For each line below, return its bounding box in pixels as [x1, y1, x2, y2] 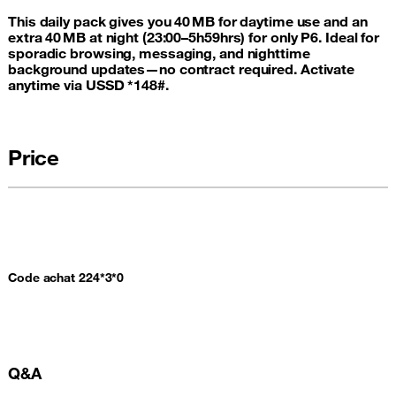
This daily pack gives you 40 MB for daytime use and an [8, 12, 368, 30]
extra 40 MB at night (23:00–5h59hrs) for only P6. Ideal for [8, 28, 380, 46]
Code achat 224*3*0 [8, 270, 125, 286]
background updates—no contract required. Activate [8, 60, 355, 78]
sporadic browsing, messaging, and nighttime [8, 44, 310, 62]
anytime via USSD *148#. [8, 76, 169, 94]
